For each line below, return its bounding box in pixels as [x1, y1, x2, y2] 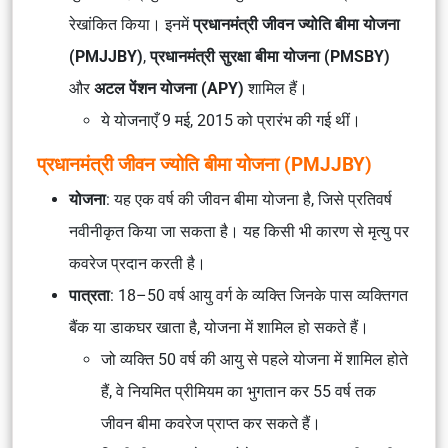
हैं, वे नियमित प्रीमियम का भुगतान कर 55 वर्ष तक [101, 382, 376, 401]
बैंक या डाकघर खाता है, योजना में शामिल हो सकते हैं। [69, 318, 369, 337]
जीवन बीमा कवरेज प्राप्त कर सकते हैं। [101, 414, 321, 433]
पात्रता [69, 286, 110, 305]
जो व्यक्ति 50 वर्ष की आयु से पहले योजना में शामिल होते [101, 350, 408, 369]
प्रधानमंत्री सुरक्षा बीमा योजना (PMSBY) [150, 47, 390, 66]
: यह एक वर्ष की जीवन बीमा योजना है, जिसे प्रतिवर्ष [106, 190, 392, 209]
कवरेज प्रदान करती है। [69, 254, 206, 273]
